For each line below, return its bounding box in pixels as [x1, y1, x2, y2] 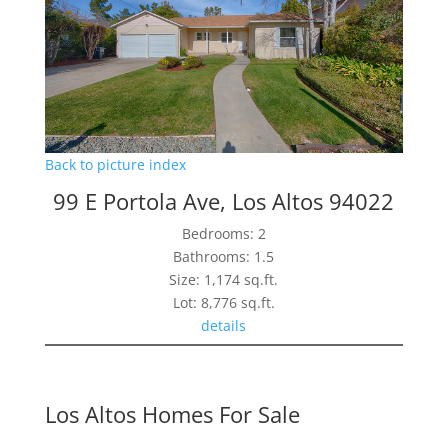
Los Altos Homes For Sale [44, 398, 300, 429]
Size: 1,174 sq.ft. [169, 269, 279, 289]
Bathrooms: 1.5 [173, 246, 275, 266]
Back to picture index [44, 154, 186, 174]
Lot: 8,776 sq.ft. [172, 292, 275, 312]
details [201, 315, 247, 335]
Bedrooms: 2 [181, 223, 266, 243]
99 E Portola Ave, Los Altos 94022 [53, 185, 395, 216]
